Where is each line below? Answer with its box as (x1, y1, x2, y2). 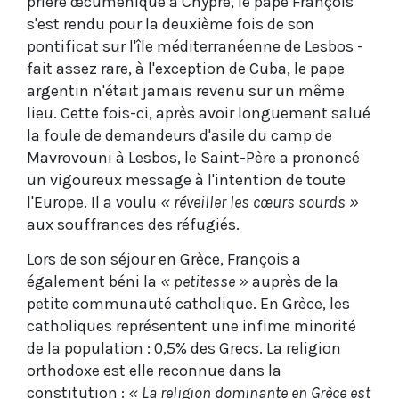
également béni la (27, 271, 160, 291)
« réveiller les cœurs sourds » (160, 191, 359, 212)
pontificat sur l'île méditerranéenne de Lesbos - (27, 36, 363, 56)
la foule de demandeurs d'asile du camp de (27, 125, 332, 145)
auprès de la (248, 271, 338, 291)
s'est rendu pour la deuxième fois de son (27, 13, 314, 34)
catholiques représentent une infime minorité (27, 315, 356, 336)
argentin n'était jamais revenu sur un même (27, 80, 345, 101)
